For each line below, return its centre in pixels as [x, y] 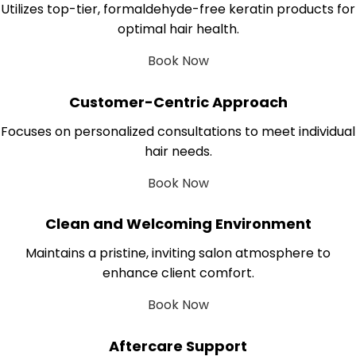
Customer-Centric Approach [178, 102]
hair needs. [178, 151]
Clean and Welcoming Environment [178, 224]
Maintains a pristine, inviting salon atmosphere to [178, 253]
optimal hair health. [178, 29]
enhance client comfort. [178, 273]
